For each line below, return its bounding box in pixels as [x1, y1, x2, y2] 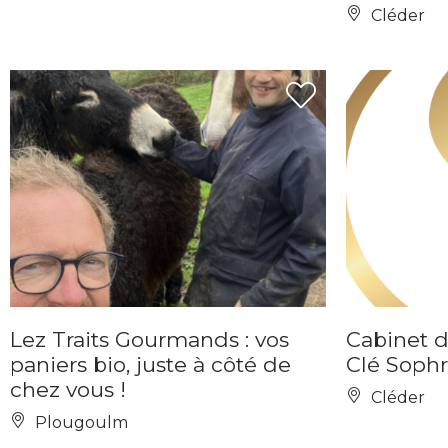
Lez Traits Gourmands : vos [10, 327, 289, 352]
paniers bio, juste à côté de [10, 352, 291, 377]
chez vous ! [10, 377, 126, 402]
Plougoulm [31, 413, 128, 432]
